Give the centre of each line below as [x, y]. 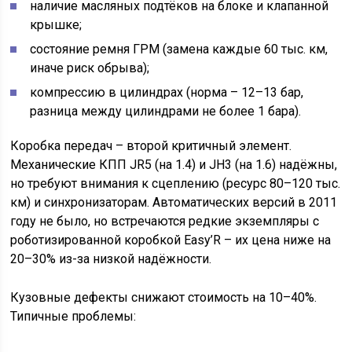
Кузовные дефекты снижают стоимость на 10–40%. [164, 297]
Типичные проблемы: [73, 316]
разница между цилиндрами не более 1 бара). [166, 111]
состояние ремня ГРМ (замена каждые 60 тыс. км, [179, 49]
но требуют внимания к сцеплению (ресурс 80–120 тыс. [176, 183]
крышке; [56, 25]
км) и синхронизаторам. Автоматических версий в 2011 [174, 202]
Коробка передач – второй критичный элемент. [151, 146]
